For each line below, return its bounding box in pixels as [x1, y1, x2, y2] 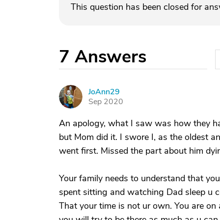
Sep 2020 [88, 96, 123, 107]
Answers [75, 45, 146, 69]
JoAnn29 [88, 86, 120, 97]
